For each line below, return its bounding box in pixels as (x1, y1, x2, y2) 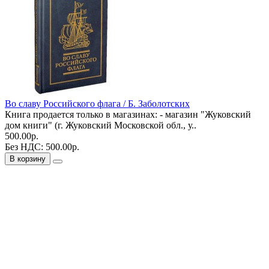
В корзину (10, 154, 46, 163)
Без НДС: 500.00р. (5, 141, 79, 152)
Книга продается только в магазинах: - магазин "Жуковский (5, 109, 251, 119)
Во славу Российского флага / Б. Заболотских (5, 98, 190, 109)
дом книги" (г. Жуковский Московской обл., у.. (5, 119, 196, 130)
